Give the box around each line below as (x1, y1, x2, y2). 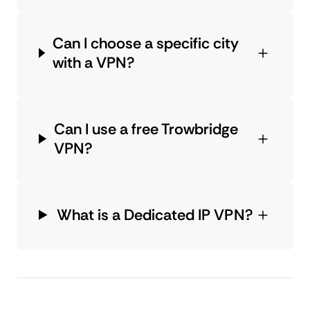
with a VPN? (52, 52, 135, 73)
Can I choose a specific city (52, 33, 239, 53)
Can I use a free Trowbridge (53, 118, 239, 139)
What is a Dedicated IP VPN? (56, 204, 253, 225)
